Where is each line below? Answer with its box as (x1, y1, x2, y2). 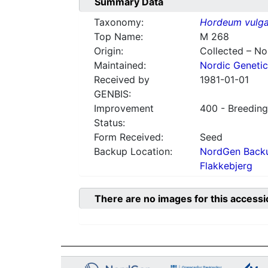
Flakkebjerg (199, 160, 252, 172)
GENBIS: (94, 88, 131, 100)
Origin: (94, 45, 123, 57)
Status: (94, 117, 125, 129)
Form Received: (94, 131, 163, 144)
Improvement (94, 102, 154, 115)
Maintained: (94, 59, 146, 72)
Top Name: (94, 31, 143, 43)
